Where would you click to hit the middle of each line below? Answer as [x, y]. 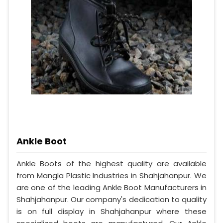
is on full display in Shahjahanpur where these [111, 211]
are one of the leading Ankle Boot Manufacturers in [111, 187]
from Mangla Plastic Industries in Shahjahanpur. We [111, 175]
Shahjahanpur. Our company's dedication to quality [111, 199]
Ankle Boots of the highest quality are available [111, 163]
